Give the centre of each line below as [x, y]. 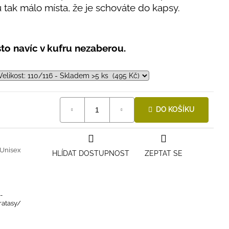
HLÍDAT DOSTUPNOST [91, 153]
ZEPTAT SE [164, 153]
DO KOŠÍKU [175, 110]
